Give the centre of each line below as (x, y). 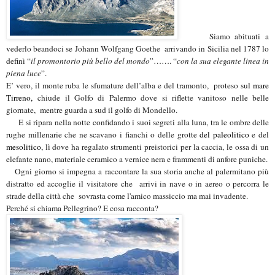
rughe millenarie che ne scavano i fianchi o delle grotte (103, 134)
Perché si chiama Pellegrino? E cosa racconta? (82, 208)
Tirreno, (22, 97)
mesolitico (24, 146)
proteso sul (234, 85)
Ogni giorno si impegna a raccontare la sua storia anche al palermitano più (137, 171)
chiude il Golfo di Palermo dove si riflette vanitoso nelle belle (153, 97)
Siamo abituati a (223, 36)
